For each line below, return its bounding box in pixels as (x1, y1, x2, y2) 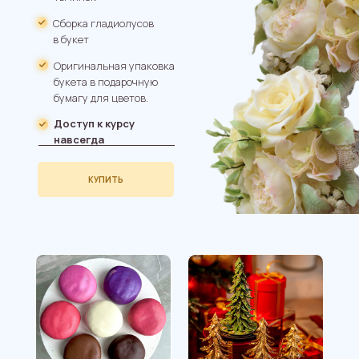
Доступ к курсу (54, 116, 135, 131)
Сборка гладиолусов (53, 16, 154, 30)
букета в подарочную (54, 75, 158, 89)
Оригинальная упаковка (54, 58, 175, 73)
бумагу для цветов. (54, 91, 148, 105)
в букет (53, 32, 89, 46)
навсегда (54, 132, 104, 147)
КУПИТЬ (88, 173, 123, 185)
